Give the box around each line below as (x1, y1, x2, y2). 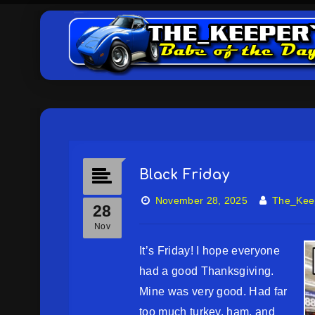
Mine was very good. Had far (139, 285, 288, 297)
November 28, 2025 (155, 195, 248, 206)
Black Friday (139, 167, 229, 182)
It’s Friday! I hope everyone (139, 245, 280, 257)
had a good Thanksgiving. (139, 265, 274, 277)
